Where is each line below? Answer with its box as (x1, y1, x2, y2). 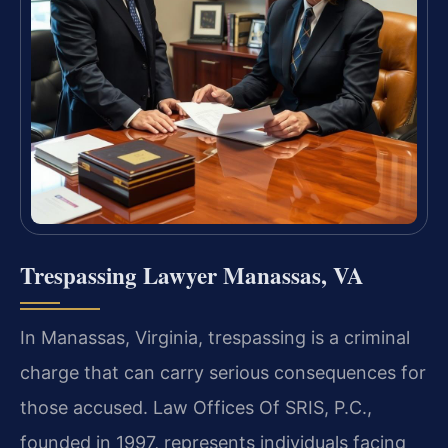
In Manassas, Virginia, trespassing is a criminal (20, 326, 410, 348)
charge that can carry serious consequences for (20, 361, 426, 383)
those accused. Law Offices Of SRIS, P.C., (20, 396, 372, 418)
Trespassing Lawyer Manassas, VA (20, 257, 364, 292)
